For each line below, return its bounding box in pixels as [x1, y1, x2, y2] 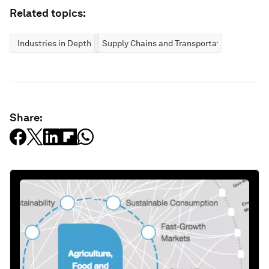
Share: [10, 110, 43, 124]
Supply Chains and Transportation [102, 38, 232, 48]
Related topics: [10, 6, 86, 19]
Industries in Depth [17, 38, 91, 48]
